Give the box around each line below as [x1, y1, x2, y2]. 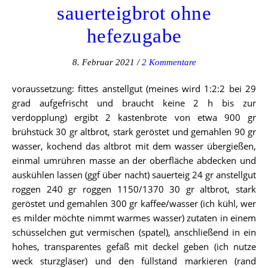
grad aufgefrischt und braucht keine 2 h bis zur [12, 96, 256, 109]
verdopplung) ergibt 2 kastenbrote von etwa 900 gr [12, 111, 256, 123]
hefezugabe [86, 25, 182, 47]
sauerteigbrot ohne [57, 2, 211, 24]
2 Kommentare [141, 57, 196, 67]
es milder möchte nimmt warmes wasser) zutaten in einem [12, 211, 256, 224]
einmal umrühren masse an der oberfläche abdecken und [12, 154, 256, 166]
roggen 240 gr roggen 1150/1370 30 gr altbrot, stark [12, 182, 256, 195]
